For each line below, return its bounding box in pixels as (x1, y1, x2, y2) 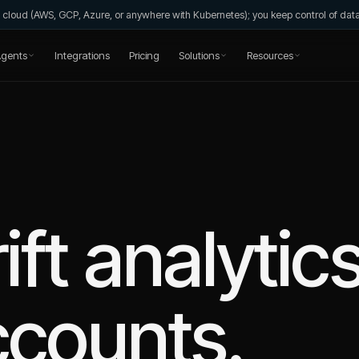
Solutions (178, 48, 220, 62)
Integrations (54, 48, 110, 62)
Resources (246, 48, 293, 62)
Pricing (128, 48, 159, 62)
